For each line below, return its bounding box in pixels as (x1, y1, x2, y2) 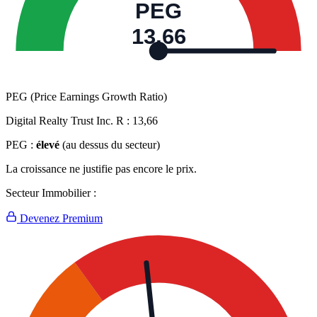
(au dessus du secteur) (62, 139, 160, 151)
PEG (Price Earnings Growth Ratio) (6, 91, 167, 103)
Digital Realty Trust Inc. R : (6, 115, 132, 127)
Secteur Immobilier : (6, 187, 96, 200)
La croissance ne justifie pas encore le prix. (6, 163, 197, 175)
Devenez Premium (17, 212, 103, 225)
